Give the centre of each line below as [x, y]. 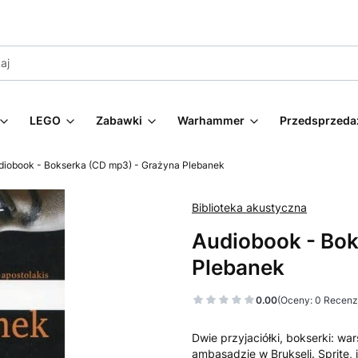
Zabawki [119, 120]
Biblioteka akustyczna [249, 207]
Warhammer [211, 120]
